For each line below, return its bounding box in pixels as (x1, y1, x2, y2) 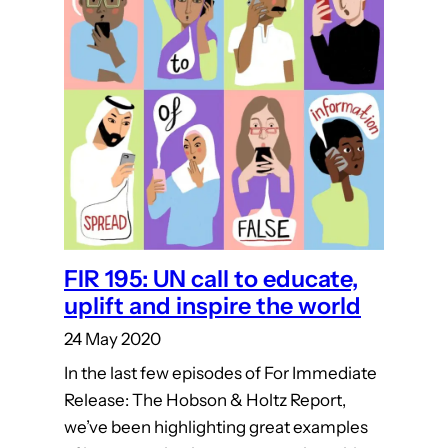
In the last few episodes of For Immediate (64, 363, 377, 384)
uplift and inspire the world (64, 291, 361, 320)
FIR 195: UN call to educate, (64, 264, 358, 293)
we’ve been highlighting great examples (64, 417, 368, 438)
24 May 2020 (64, 329, 161, 350)
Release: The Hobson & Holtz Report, (64, 390, 346, 411)
